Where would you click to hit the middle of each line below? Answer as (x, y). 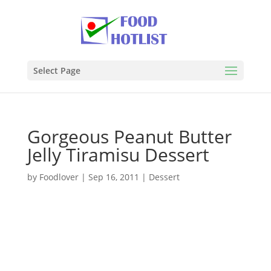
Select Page (57, 70)
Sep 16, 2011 (113, 177)
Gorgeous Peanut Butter (129, 136)
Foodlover (59, 177)
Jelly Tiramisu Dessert (118, 155)
